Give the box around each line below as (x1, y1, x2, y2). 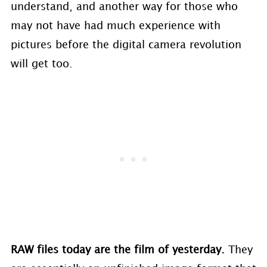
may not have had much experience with (10, 21, 221, 32)
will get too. (10, 59, 73, 70)
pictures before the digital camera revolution (10, 40, 241, 51)
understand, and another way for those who (10, 2, 238, 13)
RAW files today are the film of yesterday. (10, 245, 228, 256)
